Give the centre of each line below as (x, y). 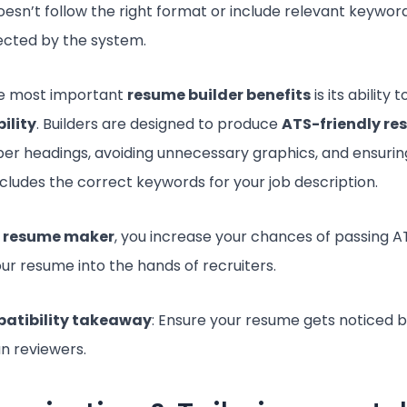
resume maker (59, 237)
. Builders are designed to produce (159, 124)
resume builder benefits (219, 95)
